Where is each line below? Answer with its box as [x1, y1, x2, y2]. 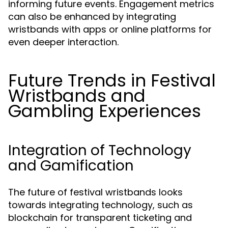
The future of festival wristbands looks [8, 186, 183, 198]
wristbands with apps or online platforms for [8, 23, 212, 36]
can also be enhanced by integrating [8, 10, 176, 23]
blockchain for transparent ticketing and [8, 211, 192, 224]
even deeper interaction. [8, 36, 119, 48]
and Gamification [8, 156, 134, 176]
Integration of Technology [8, 140, 191, 160]
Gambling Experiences [8, 99, 201, 123]
